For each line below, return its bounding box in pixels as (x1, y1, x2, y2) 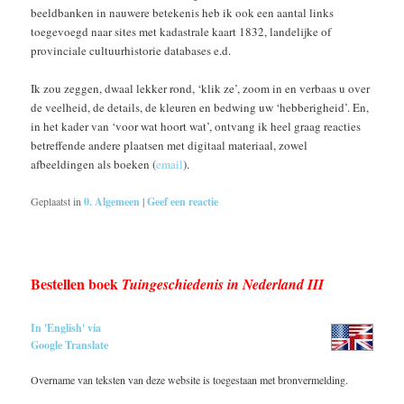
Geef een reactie (147, 194, 219, 210)
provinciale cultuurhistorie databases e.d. (31, 41, 232, 59)
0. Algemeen (84, 194, 141, 210)
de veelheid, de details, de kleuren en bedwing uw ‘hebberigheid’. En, (31, 98, 370, 115)
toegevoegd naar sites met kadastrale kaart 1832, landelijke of (31, 23, 332, 40)
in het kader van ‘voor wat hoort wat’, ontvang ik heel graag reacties (31, 117, 362, 134)
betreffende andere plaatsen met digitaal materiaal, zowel (31, 136, 308, 153)
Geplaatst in (31, 194, 82, 209)
